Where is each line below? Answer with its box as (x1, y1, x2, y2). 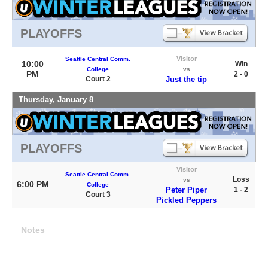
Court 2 (85, 75, 111, 83)
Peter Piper (166, 185, 207, 194)
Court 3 (85, 190, 111, 199)
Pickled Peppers (156, 196, 217, 205)
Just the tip (166, 75, 207, 84)
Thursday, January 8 (19, 95, 93, 104)
